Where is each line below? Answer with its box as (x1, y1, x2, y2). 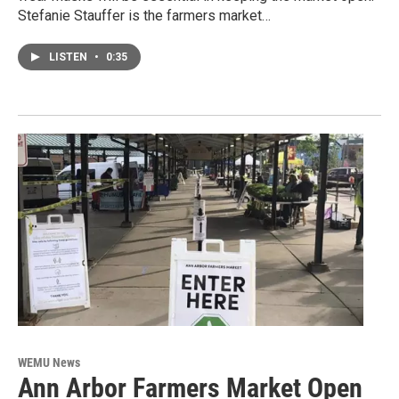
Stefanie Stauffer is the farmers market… (18, 7, 271, 25)
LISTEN (49, 51, 90, 64)
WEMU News (18, 355, 80, 370)
